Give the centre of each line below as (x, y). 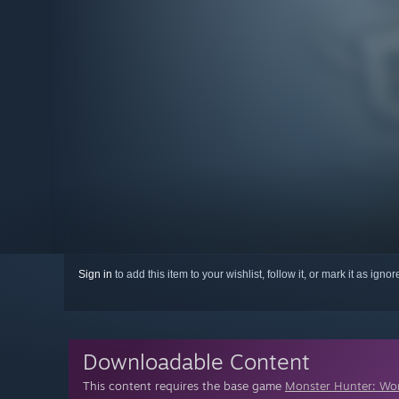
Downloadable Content (196, 362)
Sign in (95, 275)
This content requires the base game (184, 386)
